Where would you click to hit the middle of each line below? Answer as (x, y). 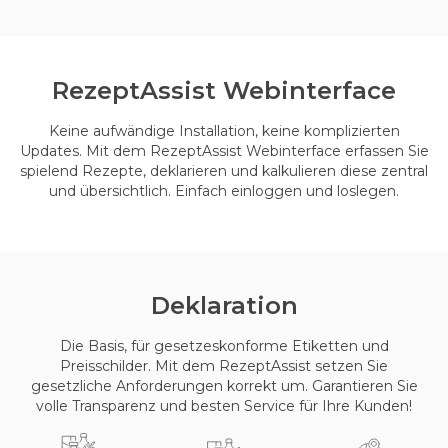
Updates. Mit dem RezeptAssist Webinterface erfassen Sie (224, 150)
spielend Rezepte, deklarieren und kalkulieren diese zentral (224, 170)
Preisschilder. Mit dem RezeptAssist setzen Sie (224, 365)
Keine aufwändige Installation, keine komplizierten (224, 130)
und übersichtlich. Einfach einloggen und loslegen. (224, 190)
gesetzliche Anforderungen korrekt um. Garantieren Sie (224, 385)
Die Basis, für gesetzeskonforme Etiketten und (224, 345)
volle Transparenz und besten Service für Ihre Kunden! (224, 405)
